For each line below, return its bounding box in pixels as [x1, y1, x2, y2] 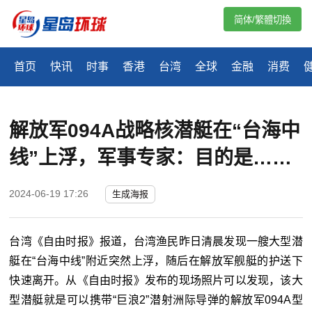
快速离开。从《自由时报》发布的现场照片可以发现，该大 [9, 274, 303, 287]
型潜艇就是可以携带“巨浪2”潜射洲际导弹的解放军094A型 [9, 294, 303, 306]
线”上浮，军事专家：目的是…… [9, 147, 292, 169]
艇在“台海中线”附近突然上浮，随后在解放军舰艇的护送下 [9, 255, 303, 267]
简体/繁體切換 [234, 15, 291, 25]
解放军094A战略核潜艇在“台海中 [9, 120, 301, 142]
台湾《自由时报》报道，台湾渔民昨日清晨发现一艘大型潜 [9, 235, 303, 248]
